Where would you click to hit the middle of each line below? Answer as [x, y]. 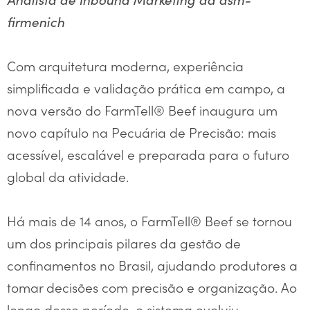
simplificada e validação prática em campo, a [146, 88]
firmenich [36, 21]
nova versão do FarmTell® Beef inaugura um [142, 110]
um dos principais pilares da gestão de [124, 243]
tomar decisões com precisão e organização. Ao [152, 287]
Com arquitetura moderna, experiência [125, 66]
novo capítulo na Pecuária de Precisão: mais [142, 132]
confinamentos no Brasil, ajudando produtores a [152, 265]
